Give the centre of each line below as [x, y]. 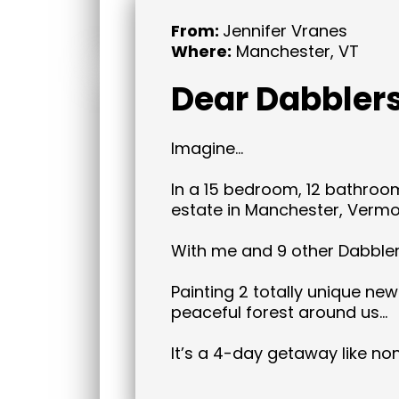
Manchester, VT [295, 51]
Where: [201, 51]
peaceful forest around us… [279, 312]
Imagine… [207, 148]
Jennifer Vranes [285, 31]
